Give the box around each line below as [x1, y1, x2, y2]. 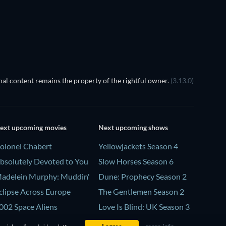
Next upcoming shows [98, 123, 168, 132]
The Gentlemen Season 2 [98, 186, 184, 196]
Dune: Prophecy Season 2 [98, 171, 187, 181]
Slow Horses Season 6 [98, 156, 174, 166]
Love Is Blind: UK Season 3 [98, 201, 190, 211]
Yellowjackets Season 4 [98, 141, 178, 151]
